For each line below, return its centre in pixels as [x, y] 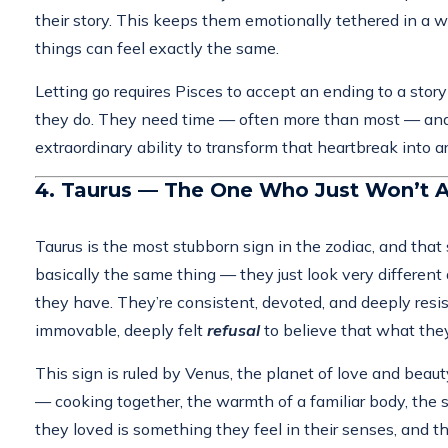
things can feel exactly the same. [157, 47]
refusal [233, 329]
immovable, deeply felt [121, 329]
